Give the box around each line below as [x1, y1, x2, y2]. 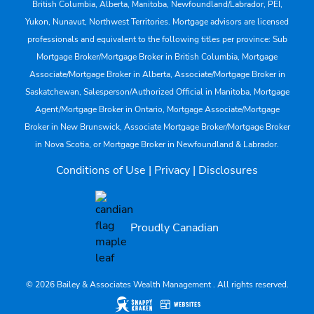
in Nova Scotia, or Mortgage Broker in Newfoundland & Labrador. [35, 138, 279, 150]
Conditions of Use [56, 162, 146, 178]
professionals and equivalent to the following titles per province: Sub [27, 33, 287, 45]
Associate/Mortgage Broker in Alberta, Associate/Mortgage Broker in [29, 68, 285, 80]
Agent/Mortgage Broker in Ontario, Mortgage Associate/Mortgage [34, 103, 280, 115]
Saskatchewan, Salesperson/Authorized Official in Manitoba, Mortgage [25, 86, 289, 97]
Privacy [154, 162, 190, 178]
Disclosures [198, 162, 258, 178]
